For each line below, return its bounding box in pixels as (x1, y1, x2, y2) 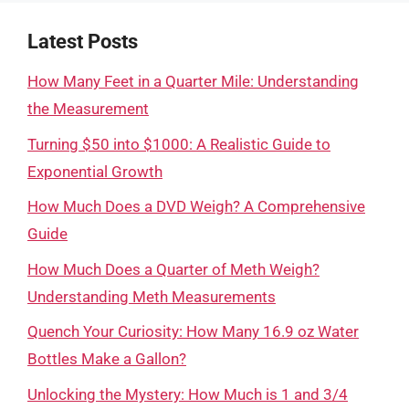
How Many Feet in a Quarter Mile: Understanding (27, 72, 359, 90)
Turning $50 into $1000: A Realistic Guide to (27, 134, 330, 153)
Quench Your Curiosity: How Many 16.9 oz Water (27, 322, 359, 341)
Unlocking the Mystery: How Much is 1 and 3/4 (27, 384, 348, 404)
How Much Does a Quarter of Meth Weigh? (27, 259, 320, 278)
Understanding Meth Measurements (27, 287, 276, 306)
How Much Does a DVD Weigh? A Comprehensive (27, 197, 365, 215)
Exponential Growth (27, 162, 163, 181)
